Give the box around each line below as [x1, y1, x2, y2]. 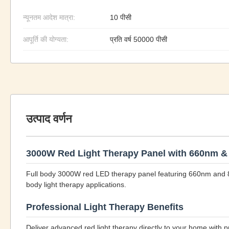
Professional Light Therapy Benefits [26, 202, 184, 212]
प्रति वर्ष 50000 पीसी [110, 35, 167, 43]
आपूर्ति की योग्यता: [23, 35, 68, 43]
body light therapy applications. [26, 180, 126, 189]
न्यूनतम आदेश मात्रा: [23, 13, 75, 21]
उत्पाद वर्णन [26, 112, 72, 125]
